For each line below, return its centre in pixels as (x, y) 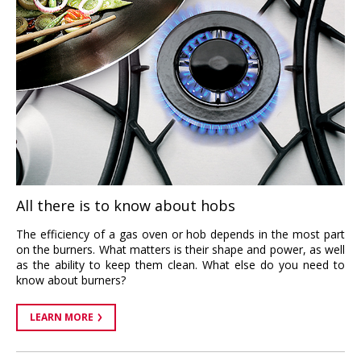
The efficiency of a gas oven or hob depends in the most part (180, 234)
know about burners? (71, 280)
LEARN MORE (62, 317)
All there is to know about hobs (126, 206)
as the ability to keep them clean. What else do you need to (180, 265)
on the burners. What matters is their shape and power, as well (180, 250)
